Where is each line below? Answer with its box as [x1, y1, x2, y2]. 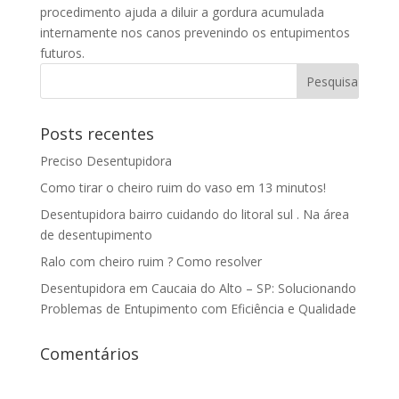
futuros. [39, 45, 85, 61]
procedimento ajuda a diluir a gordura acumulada [39, 4, 324, 20]
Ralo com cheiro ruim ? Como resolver [39, 253, 262, 270]
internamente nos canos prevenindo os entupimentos [39, 24, 350, 41]
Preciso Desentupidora [39, 152, 172, 169]
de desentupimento [39, 226, 152, 243]
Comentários [39, 343, 139, 364]
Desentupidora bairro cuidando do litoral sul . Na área [39, 206, 349, 223]
